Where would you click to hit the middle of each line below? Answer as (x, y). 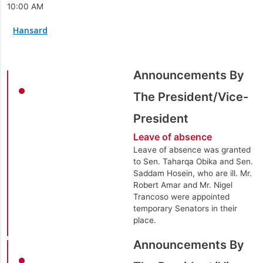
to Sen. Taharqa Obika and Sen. (193, 161)
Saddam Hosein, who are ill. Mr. (192, 173)
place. (144, 220)
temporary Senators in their (185, 208)
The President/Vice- (190, 97)
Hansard (30, 30)
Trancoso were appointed (181, 197)
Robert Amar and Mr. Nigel (183, 185)
